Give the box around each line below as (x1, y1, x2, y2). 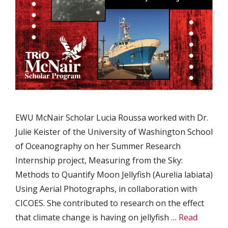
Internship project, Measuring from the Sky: (15, 155, 183, 166)
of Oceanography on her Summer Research (15, 140, 181, 152)
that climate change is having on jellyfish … (15, 212, 179, 223)
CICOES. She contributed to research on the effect (15, 197, 204, 209)
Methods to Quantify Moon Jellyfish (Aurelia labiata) (15, 169, 213, 180)
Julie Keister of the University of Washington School (15, 126, 213, 137)
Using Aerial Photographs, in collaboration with (15, 183, 197, 194)
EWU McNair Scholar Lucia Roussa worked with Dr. (15, 112, 208, 123)
